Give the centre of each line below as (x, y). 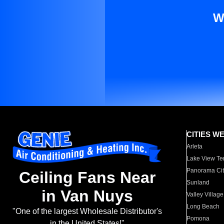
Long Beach (203, 206)
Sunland (198, 182)
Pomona (198, 218)
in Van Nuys (87, 196)
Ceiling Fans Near (87, 178)
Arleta (195, 146)
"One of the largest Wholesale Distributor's (87, 211)
